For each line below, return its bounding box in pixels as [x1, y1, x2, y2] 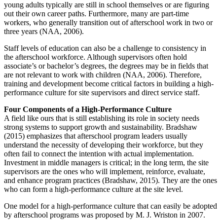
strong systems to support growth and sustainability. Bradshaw [4, 123, 197, 132]
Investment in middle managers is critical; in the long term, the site [4, 158, 209, 167]
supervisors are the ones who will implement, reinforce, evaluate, [4, 167, 205, 176]
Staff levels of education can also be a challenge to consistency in [4, 44, 206, 53]
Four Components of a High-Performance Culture [4, 105, 172, 114]
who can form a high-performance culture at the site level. [4, 185, 183, 194]
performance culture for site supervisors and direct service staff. [4, 88, 200, 97]
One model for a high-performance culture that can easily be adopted [4, 202, 217, 211]
